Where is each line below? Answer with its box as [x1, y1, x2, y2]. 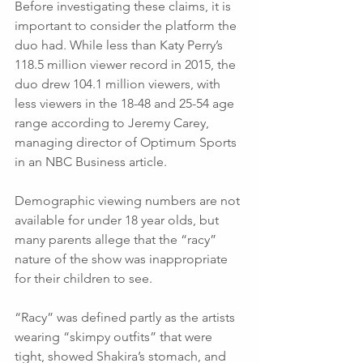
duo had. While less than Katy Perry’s [15, 36, 226, 53]
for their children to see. [15, 270, 152, 286]
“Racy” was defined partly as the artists [15, 309, 238, 325]
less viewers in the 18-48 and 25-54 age [15, 95, 237, 111]
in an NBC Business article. [15, 153, 167, 169]
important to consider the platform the [15, 17, 240, 33]
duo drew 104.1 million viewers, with [15, 75, 224, 92]
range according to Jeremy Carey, [15, 114, 212, 130]
